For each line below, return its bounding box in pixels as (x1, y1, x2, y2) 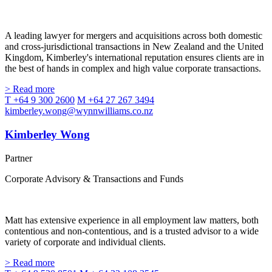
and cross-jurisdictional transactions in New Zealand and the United (5, 41, 263, 52)
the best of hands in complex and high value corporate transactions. (5, 63, 261, 74)
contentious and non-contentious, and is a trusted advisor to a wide (5, 225, 259, 236)
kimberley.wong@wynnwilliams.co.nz (5, 106, 153, 117)
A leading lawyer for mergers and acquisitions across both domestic (5, 30, 262, 41)
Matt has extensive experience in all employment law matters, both (5, 214, 259, 225)
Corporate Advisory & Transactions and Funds (5, 173, 183, 184)
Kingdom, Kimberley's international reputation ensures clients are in (5, 52, 264, 63)
